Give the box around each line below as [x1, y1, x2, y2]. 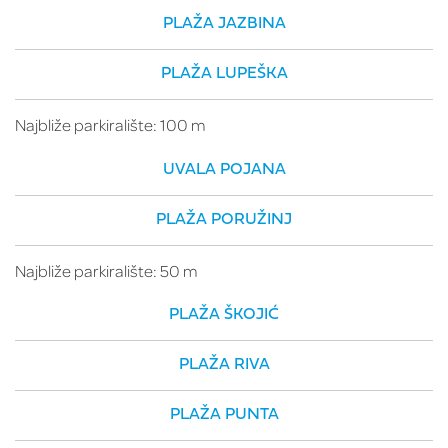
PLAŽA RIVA [178, 357, 270, 373]
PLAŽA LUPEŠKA [160, 66, 288, 82]
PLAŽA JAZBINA [162, 16, 286, 32]
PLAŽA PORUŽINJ [156, 211, 292, 228]
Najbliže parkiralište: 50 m [15, 258, 198, 282]
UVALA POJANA [162, 161, 286, 178]
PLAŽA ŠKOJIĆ [169, 307, 279, 323]
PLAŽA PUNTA [169, 407, 279, 423]
